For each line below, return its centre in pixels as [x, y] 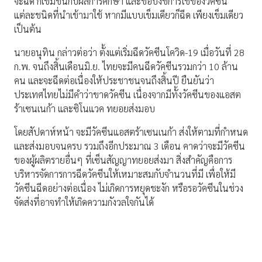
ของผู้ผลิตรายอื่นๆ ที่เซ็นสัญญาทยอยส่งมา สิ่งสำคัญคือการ [123, 160]
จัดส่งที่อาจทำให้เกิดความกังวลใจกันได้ [84, 202]
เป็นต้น [28, 29]
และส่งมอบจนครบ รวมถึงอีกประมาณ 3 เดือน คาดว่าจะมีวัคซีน [130, 146]
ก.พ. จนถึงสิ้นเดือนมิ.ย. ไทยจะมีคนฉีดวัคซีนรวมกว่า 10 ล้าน [126, 67]
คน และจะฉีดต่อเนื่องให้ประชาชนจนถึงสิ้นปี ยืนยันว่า [114, 81]
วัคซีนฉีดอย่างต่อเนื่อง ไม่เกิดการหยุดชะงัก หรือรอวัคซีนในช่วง [129, 188]
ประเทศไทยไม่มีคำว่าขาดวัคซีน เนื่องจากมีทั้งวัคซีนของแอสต [127, 95]
